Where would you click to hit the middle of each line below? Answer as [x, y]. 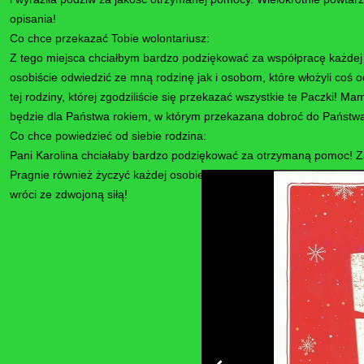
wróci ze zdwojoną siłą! [69, 194]
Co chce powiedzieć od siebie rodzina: [108, 136]
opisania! [33, 19]
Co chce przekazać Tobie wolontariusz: [110, 38]
